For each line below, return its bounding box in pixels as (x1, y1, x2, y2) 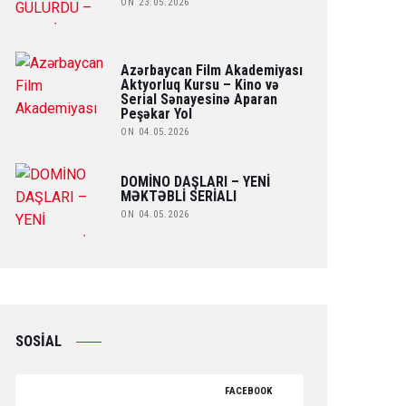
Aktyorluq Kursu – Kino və (121, 76, 280, 94)
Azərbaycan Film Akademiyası (121, 62, 304, 80)
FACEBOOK (224, 384, 273, 397)
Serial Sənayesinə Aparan (121, 91, 278, 109)
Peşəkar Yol (121, 105, 193, 123)
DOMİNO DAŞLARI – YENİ (121, 172, 271, 190)
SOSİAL (14, 332, 62, 351)
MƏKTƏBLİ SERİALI (121, 187, 237, 205)
